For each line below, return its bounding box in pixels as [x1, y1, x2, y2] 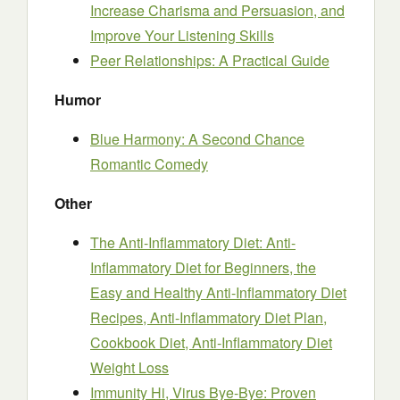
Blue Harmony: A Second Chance [90, 129, 304, 149]
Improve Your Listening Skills [90, 25, 274, 46]
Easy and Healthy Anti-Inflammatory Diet [90, 282, 346, 303]
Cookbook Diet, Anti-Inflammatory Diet [90, 332, 332, 353]
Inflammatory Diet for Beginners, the [90, 257, 316, 278]
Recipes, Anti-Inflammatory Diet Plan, [90, 307, 327, 328]
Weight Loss [90, 357, 169, 378]
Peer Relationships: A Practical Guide [90, 50, 329, 71]
